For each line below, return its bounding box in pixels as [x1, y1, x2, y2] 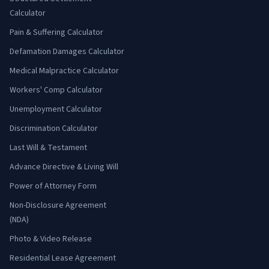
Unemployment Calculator [10, 103, 102, 115]
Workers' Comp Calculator [10, 84, 103, 96]
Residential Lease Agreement [10, 252, 116, 264]
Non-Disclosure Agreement [10, 199, 106, 211]
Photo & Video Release [10, 233, 92, 245]
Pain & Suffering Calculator [10, 26, 103, 38]
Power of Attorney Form [10, 180, 97, 192]
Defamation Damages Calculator [10, 46, 124, 58]
